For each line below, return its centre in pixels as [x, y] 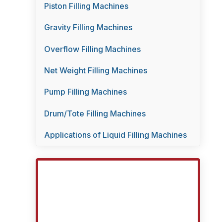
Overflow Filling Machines [92, 49]
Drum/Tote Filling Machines [95, 113]
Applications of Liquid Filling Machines [115, 135]
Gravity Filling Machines [88, 28]
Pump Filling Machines [85, 92]
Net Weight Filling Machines [96, 71]
